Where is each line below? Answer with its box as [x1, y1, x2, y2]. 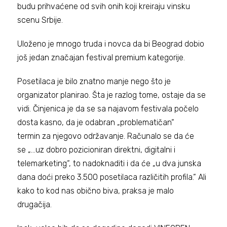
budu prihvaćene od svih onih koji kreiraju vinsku [17, 2, 191, 12]
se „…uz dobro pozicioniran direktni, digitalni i [17, 145, 176, 155]
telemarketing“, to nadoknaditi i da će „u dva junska [17, 159, 202, 169]
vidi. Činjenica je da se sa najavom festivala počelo [17, 104, 199, 114]
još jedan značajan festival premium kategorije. [17, 53, 187, 63]
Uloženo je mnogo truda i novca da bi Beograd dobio [17, 39, 205, 49]
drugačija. [17, 200, 56, 210]
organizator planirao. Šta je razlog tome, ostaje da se [17, 90, 206, 100]
